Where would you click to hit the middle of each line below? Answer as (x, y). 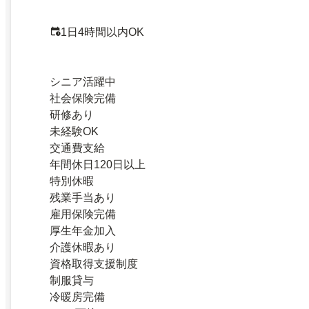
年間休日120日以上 (98, 165)
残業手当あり (83, 198)
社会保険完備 (83, 99)
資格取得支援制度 (94, 264)
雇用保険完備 (83, 215)
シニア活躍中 (83, 82)
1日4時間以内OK (102, 32)
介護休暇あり (83, 248)
